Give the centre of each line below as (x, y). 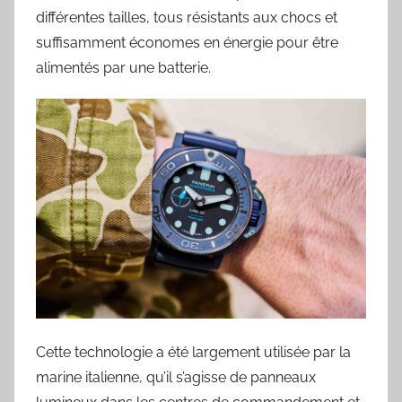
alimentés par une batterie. (123, 67)
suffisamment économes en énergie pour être (187, 42)
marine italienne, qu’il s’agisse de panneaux (176, 378)
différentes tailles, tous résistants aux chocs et (187, 17)
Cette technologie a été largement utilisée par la (193, 353)
